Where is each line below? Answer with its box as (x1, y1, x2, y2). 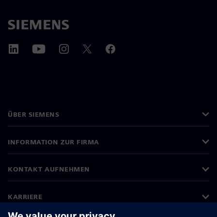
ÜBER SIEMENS (8, 110, 59, 118)
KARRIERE (8, 193, 42, 201)
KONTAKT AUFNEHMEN (8, 165, 90, 173)
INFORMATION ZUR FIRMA (8, 138, 99, 146)
